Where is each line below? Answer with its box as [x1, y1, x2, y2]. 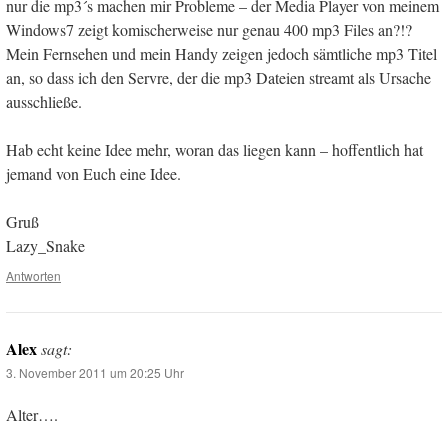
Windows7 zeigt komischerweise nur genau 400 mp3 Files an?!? [6, 19, 412, 41]
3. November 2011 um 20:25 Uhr [6, 364, 184, 382]
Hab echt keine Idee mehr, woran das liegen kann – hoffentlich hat [6, 139, 423, 161]
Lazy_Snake [6, 235, 85, 257]
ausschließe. [6, 91, 82, 113]
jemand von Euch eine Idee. [6, 163, 181, 185]
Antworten [6, 267, 61, 285]
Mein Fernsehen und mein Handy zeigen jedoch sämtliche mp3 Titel [6, 43, 437, 65]
